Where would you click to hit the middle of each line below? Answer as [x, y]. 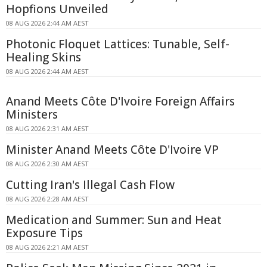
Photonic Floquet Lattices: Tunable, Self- [118, 44]
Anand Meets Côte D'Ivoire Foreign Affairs [120, 101]
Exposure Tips [44, 233]
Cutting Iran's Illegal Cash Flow [90, 184]
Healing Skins [44, 57]
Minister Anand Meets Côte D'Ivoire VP [112, 149]
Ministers [32, 114]
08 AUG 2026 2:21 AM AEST [47, 247]
